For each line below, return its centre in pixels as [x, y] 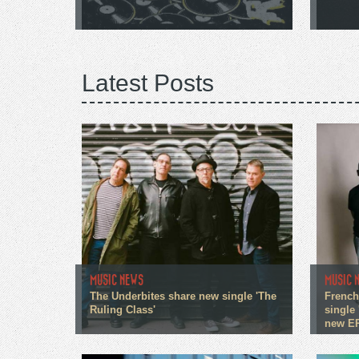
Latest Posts [148, 83]
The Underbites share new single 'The [183, 297]
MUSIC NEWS [117, 280]
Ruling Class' [123, 311]
